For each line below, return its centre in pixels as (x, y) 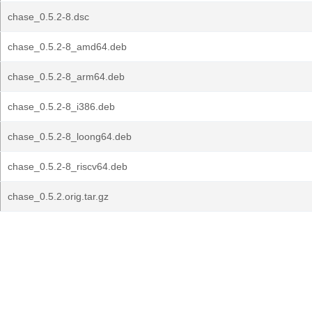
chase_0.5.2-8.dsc (48, 17)
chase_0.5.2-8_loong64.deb (70, 136)
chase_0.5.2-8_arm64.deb (66, 77)
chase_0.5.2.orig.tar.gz (58, 196)
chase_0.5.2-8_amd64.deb (67, 47)
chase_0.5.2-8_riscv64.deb (68, 166)
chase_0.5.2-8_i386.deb (61, 107)
